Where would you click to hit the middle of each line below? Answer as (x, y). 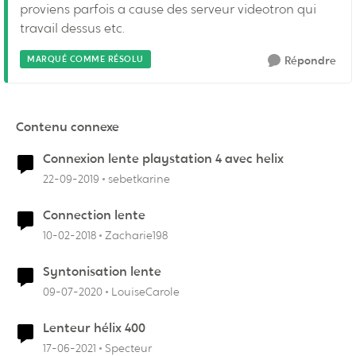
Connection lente (94, 215)
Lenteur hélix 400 (94, 328)
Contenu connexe (68, 127)
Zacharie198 (136, 235)
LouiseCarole (145, 292)
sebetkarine (139, 179)
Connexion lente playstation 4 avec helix (163, 159)
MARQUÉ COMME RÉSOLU (85, 59)
